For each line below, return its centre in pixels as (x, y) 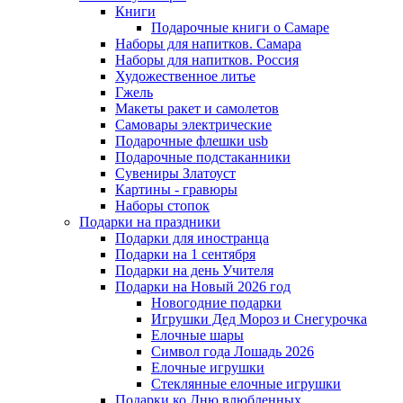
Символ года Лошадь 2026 (233, 351)
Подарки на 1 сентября (185, 254)
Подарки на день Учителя (194, 270)
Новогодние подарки (216, 303)
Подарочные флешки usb (192, 141)
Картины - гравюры (176, 189)
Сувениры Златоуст (175, 173)
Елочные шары (197, 335)
